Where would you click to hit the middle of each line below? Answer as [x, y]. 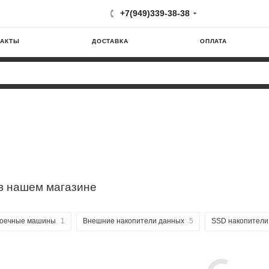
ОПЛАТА [213, 41]
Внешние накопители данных [134, 221]
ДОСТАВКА [110, 41]
